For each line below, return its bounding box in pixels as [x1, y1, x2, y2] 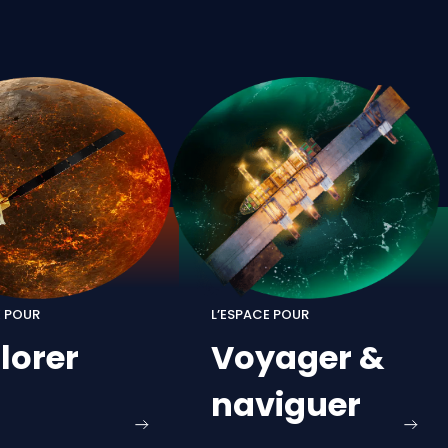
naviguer [211, 382, 362, 428]
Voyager [211, 335, 353, 381]
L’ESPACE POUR [211, 305, 310, 325]
